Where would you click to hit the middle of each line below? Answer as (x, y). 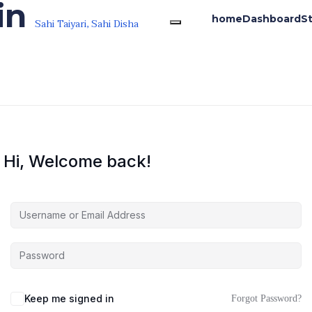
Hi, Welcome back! (77, 161)
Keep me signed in (69, 298)
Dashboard (272, 19)
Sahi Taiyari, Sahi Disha (87, 24)
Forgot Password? (266, 298)
